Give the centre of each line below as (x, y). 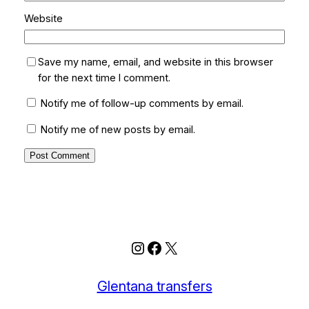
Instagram (167, 247)
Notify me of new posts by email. (118, 129)
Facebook (183, 247)
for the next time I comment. (104, 78)
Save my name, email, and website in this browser (155, 62)
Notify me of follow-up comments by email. (142, 104)
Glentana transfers (154, 286)
